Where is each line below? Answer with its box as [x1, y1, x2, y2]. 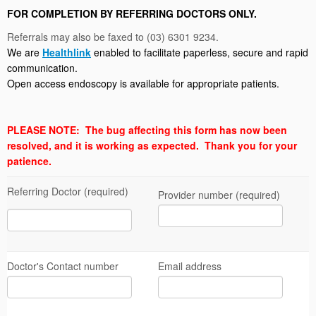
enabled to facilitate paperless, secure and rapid [91, 45, 308, 60]
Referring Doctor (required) [7, 184, 128, 199]
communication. [7, 61, 78, 75]
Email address [158, 259, 221, 274]
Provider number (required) [158, 188, 280, 202]
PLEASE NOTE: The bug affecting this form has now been [7, 123, 287, 138]
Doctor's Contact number [7, 259, 119, 274]
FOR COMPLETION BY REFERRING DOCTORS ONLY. [7, 6, 257, 21]
